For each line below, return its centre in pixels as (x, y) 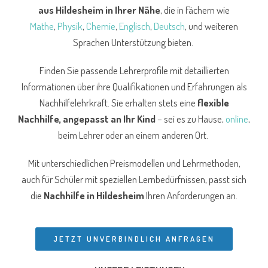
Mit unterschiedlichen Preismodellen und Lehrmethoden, (134, 163)
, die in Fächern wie (195, 10)
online (237, 119)
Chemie (101, 26)
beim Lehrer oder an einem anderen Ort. (134, 135)
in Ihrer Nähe (133, 10)
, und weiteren (211, 26)
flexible (213, 103)
